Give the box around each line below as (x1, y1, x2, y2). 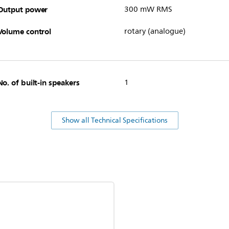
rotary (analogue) (124, 25, 186, 38)
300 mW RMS (124, 3, 172, 16)
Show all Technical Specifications (61, 114, 168, 126)
